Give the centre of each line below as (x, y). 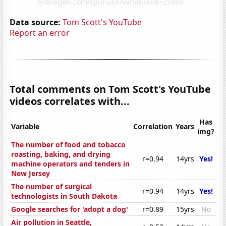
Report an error (40, 33)
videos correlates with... (70, 101)
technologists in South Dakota (64, 196)
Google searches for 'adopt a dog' (70, 209)
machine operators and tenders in (71, 164)
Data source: (35, 22)
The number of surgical (52, 187)
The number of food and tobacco (69, 145)
